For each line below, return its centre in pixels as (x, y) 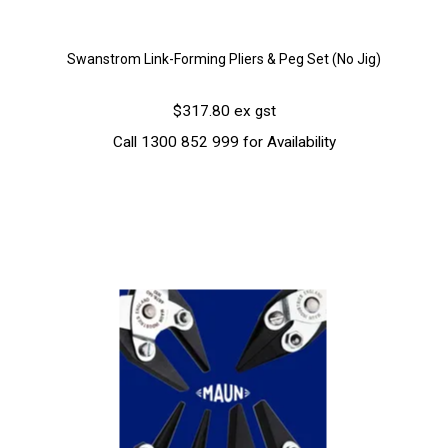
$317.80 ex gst (224, 111)
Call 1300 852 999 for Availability (224, 142)
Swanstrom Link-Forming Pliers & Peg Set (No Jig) (224, 59)
